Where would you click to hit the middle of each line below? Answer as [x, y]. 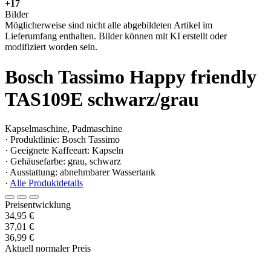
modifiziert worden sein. [51, 47]
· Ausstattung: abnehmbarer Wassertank [80, 172]
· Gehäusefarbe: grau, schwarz [63, 162]
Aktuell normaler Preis [48, 249]
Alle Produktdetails [46, 183]
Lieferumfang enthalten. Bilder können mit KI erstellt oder [116, 36]
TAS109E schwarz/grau [102, 99]
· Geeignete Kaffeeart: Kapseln [64, 151]
